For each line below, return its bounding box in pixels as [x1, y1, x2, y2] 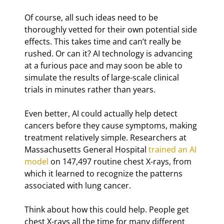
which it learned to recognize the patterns [24, 167, 184, 179]
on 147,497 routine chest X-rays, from [48, 155, 193, 167]
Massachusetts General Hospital [24, 143, 148, 155]
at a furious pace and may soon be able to [24, 59, 184, 71]
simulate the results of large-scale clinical [24, 71, 181, 83]
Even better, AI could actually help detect [24, 107, 179, 119]
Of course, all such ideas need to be [24, 11, 160, 23]
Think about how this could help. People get [24, 203, 191, 215]
